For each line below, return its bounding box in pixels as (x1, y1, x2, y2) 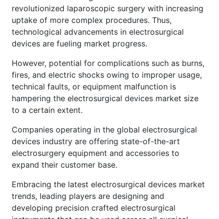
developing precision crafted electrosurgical (12, 202, 175, 213)
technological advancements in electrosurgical (12, 26, 184, 37)
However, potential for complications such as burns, (12, 58, 204, 68)
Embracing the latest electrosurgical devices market (12, 179, 205, 189)
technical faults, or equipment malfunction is (12, 81, 176, 91)
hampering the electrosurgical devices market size (12, 93, 198, 103)
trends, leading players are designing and (12, 191, 164, 201)
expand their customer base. (12, 159, 117, 170)
